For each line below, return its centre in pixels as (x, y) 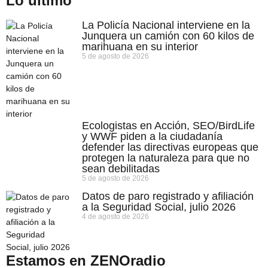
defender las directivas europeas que (170, 147)
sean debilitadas (121, 168)
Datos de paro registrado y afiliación (168, 196)
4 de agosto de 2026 (115, 216)
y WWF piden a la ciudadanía (152, 136)
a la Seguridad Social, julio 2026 (159, 207)
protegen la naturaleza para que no (166, 158)
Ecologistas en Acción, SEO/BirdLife (168, 125)
